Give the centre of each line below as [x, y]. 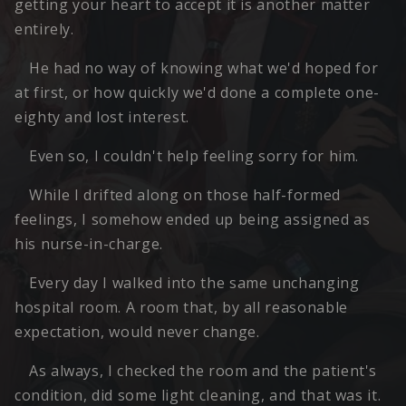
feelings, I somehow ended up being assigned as [193, 220]
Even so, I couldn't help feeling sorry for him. [194, 156]
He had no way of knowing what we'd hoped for [204, 68]
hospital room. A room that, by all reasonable [181, 308]
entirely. [44, 29]
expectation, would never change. [137, 332]
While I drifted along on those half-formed [185, 195]
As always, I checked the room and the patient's [203, 371]
